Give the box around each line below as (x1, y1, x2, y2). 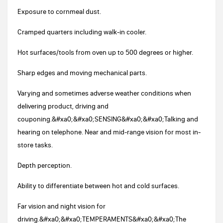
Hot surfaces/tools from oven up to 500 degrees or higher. (17, 48, 193, 57)
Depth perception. (17, 161, 72, 170)
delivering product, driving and (17, 102, 109, 111)
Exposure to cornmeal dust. (17, 7, 101, 16)
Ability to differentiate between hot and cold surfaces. (17, 181, 179, 190)
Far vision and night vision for (17, 202, 106, 211)
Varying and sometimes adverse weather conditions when (17, 89, 191, 98)
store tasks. (17, 140, 53, 149)
